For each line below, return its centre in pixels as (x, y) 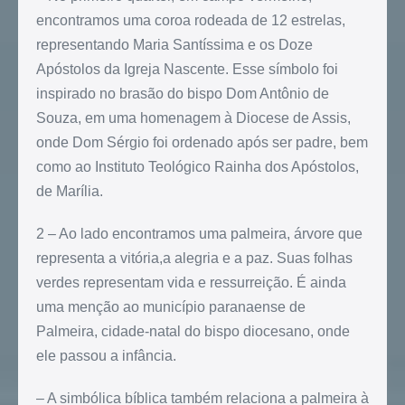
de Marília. (70, 192)
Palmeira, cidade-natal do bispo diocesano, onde (193, 332)
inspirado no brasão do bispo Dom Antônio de (183, 94)
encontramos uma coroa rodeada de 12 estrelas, (191, 21)
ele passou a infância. (106, 356)
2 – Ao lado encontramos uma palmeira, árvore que (199, 234)
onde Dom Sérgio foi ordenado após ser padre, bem (202, 143)
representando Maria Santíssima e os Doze (174, 45)
